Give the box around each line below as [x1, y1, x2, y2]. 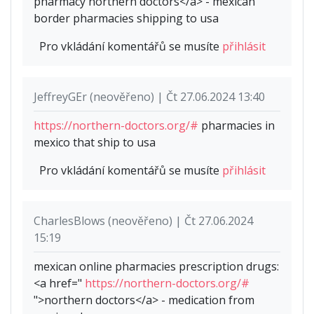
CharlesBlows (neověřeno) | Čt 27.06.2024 [34, 212, 253, 228]
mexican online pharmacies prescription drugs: [34, 258, 279, 274]
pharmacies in [198, 117, 275, 133]
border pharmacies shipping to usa [34, 10, 219, 26]
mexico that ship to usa [34, 134, 156, 150]
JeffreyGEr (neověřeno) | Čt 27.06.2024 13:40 [34, 88, 265, 104]
